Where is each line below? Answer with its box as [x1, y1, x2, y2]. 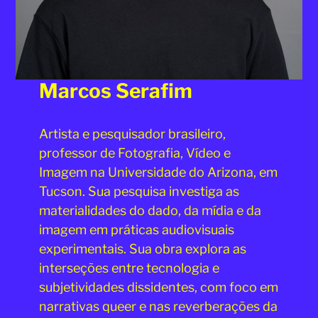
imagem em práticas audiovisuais [38, 221, 234, 237]
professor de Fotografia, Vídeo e [38, 145, 231, 160]
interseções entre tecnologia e [38, 260, 219, 275]
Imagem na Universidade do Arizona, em [38, 164, 278, 180]
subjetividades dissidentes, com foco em [38, 279, 278, 295]
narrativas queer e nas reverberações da [38, 298, 278, 314]
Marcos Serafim [38, 78, 192, 103]
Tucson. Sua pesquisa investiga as [38, 183, 239, 199]
